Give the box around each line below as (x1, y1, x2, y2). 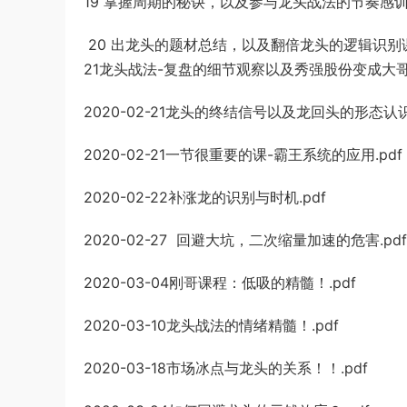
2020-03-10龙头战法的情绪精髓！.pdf (84, 316, 339, 334)
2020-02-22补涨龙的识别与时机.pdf (84, 188, 326, 206)
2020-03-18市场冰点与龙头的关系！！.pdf (84, 359, 368, 377)
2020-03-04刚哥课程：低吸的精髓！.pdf (84, 273, 356, 292)
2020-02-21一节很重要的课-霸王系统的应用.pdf (84, 145, 402, 164)
